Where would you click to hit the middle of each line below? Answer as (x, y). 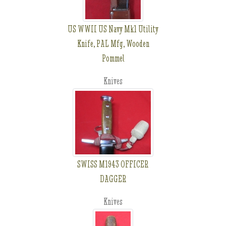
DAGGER (113, 179)
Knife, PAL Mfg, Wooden (113, 44)
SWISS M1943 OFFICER (113, 164)
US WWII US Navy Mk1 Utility (113, 29)
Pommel (113, 58)
